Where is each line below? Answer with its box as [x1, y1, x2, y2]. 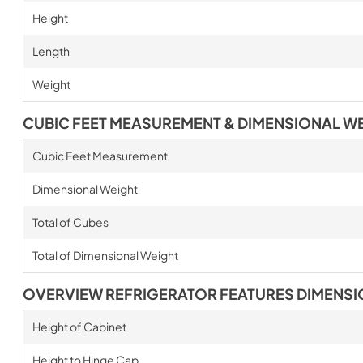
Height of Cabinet [32, 319, 126, 334]
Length [32, 44, 70, 58]
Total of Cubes [32, 215, 109, 229]
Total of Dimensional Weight [32, 248, 178, 263]
